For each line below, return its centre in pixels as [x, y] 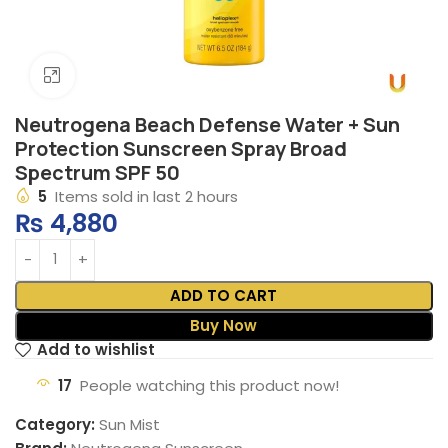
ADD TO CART [224, 295]
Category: [55, 424]
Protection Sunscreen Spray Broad [181, 148]
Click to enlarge [130, 76]
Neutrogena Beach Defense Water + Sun [207, 124]
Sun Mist [129, 424]
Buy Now [224, 325]
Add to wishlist [95, 350]
